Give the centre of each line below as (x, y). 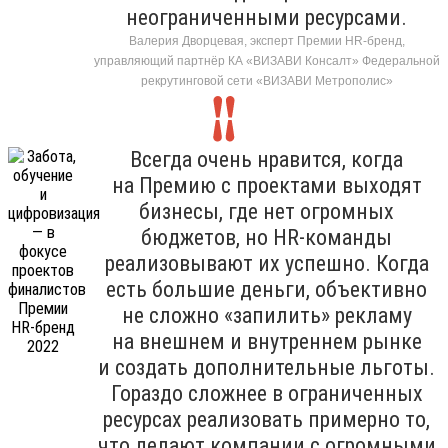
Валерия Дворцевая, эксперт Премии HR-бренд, (266, 40)
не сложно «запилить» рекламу (266, 315)
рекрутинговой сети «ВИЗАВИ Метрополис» (266, 80)
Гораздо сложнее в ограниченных (266, 393)
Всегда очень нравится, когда (266, 159)
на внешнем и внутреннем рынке (266, 341)
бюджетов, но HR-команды (266, 237)
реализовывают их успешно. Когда (266, 263)
